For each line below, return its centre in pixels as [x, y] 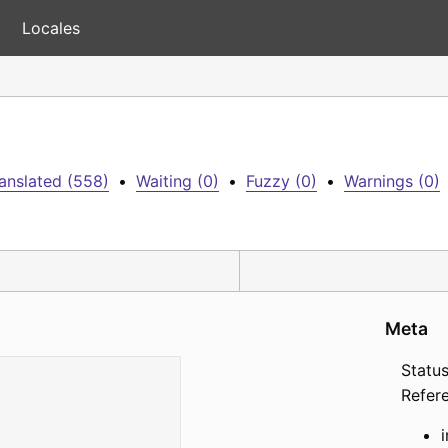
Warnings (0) [392, 181]
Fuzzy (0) [281, 181]
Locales [51, 28]
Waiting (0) [177, 181]
